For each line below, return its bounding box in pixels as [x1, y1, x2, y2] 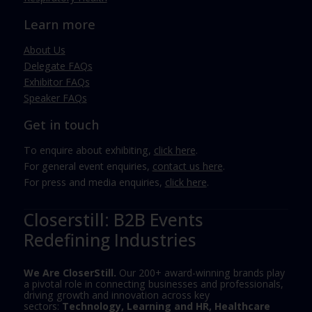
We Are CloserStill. [23, 265, 116, 279]
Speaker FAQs [23, 91, 87, 105]
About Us [23, 43, 65, 57]
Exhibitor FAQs [23, 75, 90, 89]
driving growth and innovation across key [23, 288, 210, 302]
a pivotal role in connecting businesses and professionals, [23, 276, 283, 290]
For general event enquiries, [23, 159, 153, 173]
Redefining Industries [23, 228, 196, 252]
